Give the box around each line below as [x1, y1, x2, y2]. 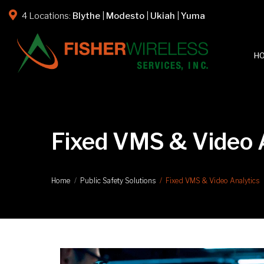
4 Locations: [20, 11, 72, 21]
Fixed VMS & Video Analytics [166, 176, 259, 185]
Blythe [72, 11, 100, 21]
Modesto [106, 11, 144, 21]
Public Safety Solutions [80, 176, 156, 186]
